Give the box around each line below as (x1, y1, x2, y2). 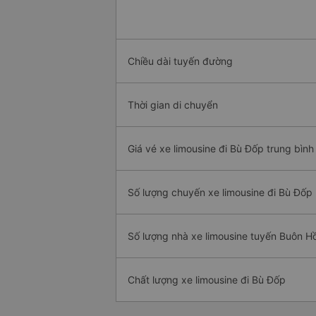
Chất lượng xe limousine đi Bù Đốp (128, 274, 286, 286)
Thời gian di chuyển (128, 99, 218, 111)
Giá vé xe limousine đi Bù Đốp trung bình (128, 142, 314, 155)
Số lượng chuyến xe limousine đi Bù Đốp (128, 186, 312, 199)
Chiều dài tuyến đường (128, 55, 233, 68)
